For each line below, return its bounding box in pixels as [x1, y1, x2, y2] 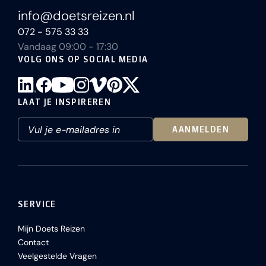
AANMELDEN [172, 124, 229, 135]
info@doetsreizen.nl [18, 7, 135, 24]
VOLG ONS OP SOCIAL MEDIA [18, 54, 148, 65]
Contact [18, 237, 49, 248]
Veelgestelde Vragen [18, 251, 97, 261]
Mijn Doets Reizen [18, 223, 85, 234]
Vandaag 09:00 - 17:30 [18, 40, 118, 53]
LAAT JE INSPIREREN [18, 97, 112, 107]
